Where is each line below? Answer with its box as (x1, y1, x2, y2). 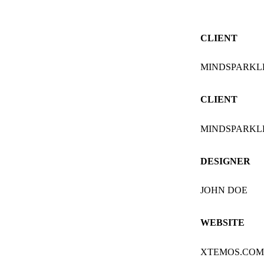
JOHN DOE (200, 185, 247, 196)
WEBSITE (200, 217, 245, 228)
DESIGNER (200, 156, 250, 166)
